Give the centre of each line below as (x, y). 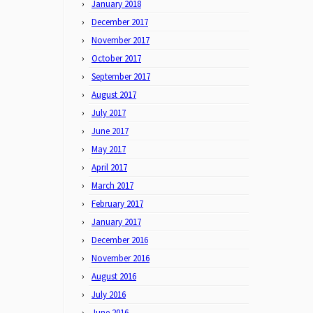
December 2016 (120, 240)
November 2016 (121, 258)
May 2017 (109, 149)
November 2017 (121, 40)
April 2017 (109, 167)
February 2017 (117, 204)
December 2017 (120, 22)
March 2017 (112, 185)
